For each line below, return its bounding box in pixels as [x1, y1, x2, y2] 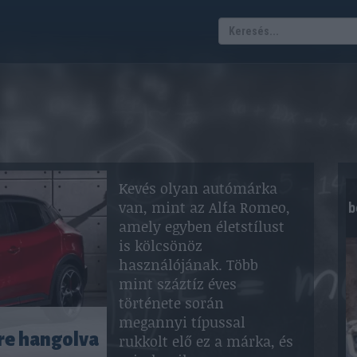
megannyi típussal [119, 312, 245, 332]
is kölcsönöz [119, 235, 202, 256]
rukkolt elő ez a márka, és [119, 331, 293, 351]
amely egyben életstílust [119, 216, 284, 237]
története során [119, 292, 224, 313]
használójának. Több [119, 254, 258, 275]
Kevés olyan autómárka [119, 178, 277, 198]
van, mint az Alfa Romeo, [119, 197, 290, 218]
